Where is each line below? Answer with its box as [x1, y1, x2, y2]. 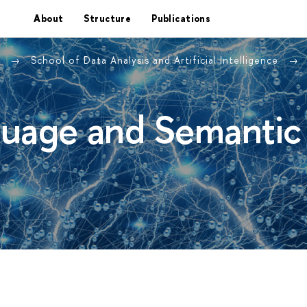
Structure [84, 12, 132, 25]
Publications [151, 12, 211, 25]
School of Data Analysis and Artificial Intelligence [31, 53, 282, 66]
